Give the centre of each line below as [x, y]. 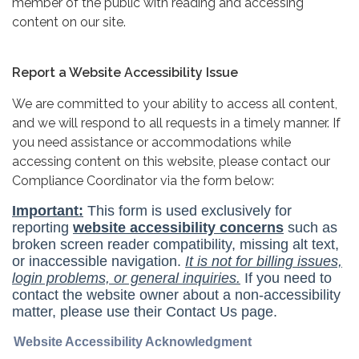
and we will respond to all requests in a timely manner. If [176, 123]
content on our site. [69, 22]
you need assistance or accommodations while [151, 142]
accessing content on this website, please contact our [171, 161]
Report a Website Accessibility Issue [125, 72]
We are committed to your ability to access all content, [175, 103]
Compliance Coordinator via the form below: [143, 180]
